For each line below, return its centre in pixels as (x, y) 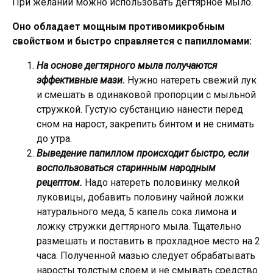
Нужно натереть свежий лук (192, 80)
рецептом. (61, 182)
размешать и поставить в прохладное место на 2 (148, 241)
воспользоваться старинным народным (126, 168)
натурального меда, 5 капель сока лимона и (136, 211)
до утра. (54, 138)
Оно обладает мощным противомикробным (119, 26)
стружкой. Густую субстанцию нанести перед (140, 109)
